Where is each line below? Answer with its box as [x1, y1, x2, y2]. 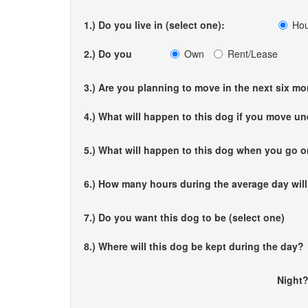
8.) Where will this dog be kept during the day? [84, 239, 304, 253]
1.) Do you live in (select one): [84, 18, 225, 32]
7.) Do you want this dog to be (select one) [84, 210, 285, 224]
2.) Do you [84, 47, 132, 60]
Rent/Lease [227, 47, 278, 60]
